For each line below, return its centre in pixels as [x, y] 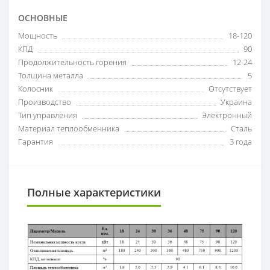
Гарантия [36, 141]
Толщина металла [51, 75]
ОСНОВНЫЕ [43, 17]
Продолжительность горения [72, 62]
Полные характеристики [94, 192]
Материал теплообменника [69, 128]
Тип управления [48, 115]
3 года [241, 141]
